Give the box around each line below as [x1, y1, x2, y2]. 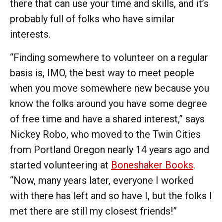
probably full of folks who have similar [10, 12, 175, 25]
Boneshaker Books [111, 159, 193, 171]
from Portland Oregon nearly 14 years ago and [10, 143, 209, 156]
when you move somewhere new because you [10, 82, 209, 94]
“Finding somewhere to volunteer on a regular [10, 51, 208, 63]
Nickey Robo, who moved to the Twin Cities [10, 128, 201, 140]
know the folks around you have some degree [10, 97, 207, 110]
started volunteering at [10, 159, 111, 171]
